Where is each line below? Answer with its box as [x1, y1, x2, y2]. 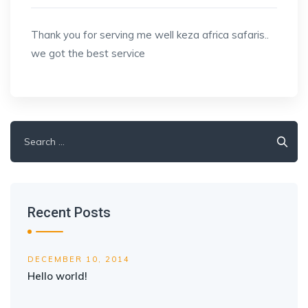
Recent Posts [27, 204, 111, 221]
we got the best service [31, 47, 145, 60]
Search [10, 123, 46, 136]
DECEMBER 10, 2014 [27, 254, 130, 264]
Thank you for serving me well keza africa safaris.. [31, 28, 269, 41]
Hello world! [27, 269, 87, 283]
